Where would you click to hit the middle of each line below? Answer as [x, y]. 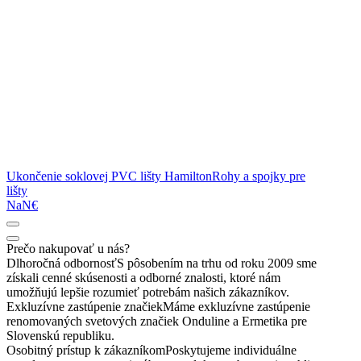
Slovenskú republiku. [60, 335]
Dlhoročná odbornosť [62, 263]
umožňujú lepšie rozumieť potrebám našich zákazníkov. [148, 292]
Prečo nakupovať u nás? [68, 248]
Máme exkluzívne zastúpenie [237, 306]
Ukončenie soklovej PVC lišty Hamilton [109, 176]
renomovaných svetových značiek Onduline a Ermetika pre [157, 321]
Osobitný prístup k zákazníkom [86, 350]
